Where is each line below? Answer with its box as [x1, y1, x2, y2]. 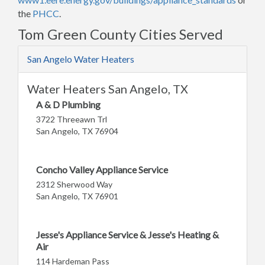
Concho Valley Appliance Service [36, 163, 168, 175]
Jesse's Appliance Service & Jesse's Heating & [36, 228, 219, 240]
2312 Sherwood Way [36, 179, 112, 189]
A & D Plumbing [36, 98, 101, 110]
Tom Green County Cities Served [18, 25, 223, 43]
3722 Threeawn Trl [36, 114, 107, 124]
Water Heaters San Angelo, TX [27, 81, 188, 96]
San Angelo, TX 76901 [36, 190, 118, 201]
